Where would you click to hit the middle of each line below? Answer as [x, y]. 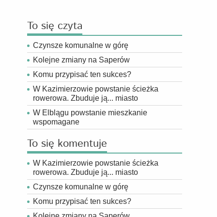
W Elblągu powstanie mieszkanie [90, 113]
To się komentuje [67, 144]
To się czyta [55, 26]
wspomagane [56, 122]
